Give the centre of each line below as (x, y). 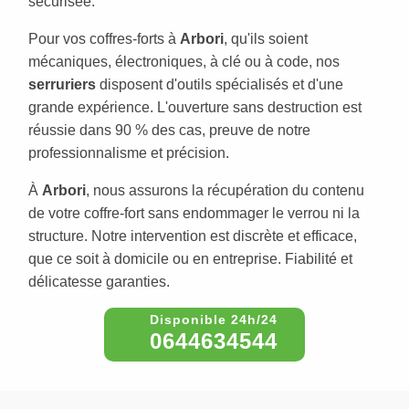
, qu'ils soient (266, 39)
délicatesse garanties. (99, 282)
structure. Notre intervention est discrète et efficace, (193, 236)
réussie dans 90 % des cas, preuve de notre (169, 131)
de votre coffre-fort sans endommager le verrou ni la (194, 214)
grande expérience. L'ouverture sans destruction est (195, 108)
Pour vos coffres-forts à (104, 39)
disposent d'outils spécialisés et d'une (220, 85)
